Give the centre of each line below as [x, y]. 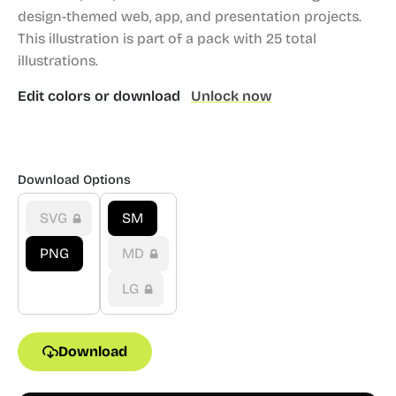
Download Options [74, 180]
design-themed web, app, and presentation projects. [190, 16]
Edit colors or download [101, 96]
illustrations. [58, 61]
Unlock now [231, 96]
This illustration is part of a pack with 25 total [167, 38]
